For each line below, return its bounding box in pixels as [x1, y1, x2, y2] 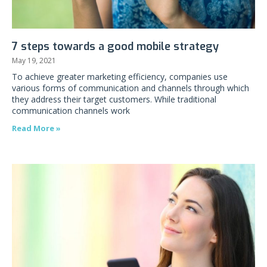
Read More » [12, 123, 61, 133]
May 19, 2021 [12, 55, 56, 66]
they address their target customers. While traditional [12, 94, 216, 105]
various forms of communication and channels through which [12, 82, 249, 94]
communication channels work [12, 105, 130, 116]
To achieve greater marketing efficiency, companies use [12, 71, 228, 82]
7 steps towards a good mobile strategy [12, 39, 219, 54]
